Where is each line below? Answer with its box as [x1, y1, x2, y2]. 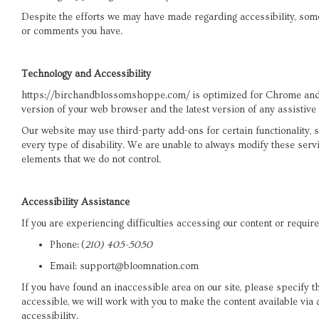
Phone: [50, 239, 81, 251]
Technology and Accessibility [21, 68, 151, 80]
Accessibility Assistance [21, 196, 130, 208]
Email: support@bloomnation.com [50, 260, 199, 272]
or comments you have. [21, 25, 122, 37]
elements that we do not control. [21, 153, 161, 165]
